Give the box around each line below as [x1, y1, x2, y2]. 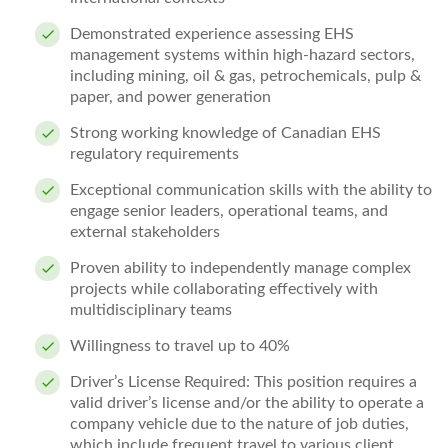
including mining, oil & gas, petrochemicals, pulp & [70, 68, 421, 84]
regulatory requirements [70, 146, 239, 162]
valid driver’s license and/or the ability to [70, 395, 354, 411]
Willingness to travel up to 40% [70, 338, 290, 354]
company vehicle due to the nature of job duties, [70, 416, 409, 432]
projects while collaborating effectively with [70, 281, 378, 297]
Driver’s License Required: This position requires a [70, 374, 417, 390]
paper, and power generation [70, 89, 271, 105]
